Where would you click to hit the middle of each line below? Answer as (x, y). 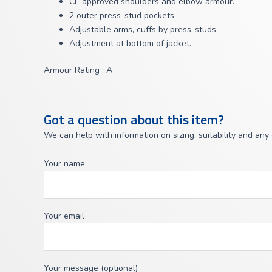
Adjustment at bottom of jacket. (130, 43)
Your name (64, 164)
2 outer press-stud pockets (122, 15)
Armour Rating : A (78, 70)
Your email (64, 216)
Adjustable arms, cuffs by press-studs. (144, 29)
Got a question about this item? (134, 119)
